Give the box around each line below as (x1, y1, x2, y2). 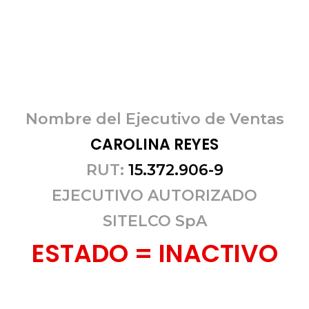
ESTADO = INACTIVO (31, 236, 278, 272)
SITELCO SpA (102, 212, 207, 231)
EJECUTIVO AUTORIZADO (52, 186, 257, 206)
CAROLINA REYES (90, 134, 219, 156)
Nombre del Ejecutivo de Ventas (25, 110, 284, 129)
